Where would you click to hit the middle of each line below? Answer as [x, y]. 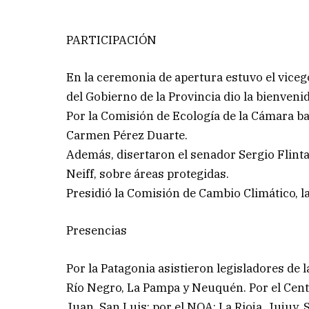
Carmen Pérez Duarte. [127, 136]
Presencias [97, 231]
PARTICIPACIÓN [112, 40]
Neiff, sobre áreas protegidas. [148, 174]
